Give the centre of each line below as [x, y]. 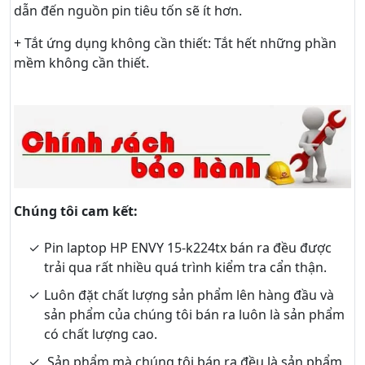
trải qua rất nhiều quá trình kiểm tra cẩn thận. [185, 267]
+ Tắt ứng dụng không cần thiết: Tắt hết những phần [175, 44]
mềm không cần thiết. [81, 63]
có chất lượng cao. [101, 334]
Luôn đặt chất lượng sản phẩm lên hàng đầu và [189, 295]
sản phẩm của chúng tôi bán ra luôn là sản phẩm [194, 314]
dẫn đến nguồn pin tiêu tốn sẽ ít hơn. [128, 11]
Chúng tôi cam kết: [76, 211]
